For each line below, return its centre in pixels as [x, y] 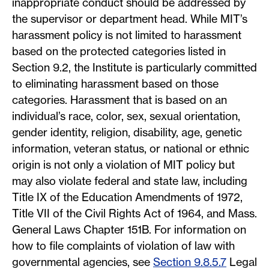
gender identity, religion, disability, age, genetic [127, 132]
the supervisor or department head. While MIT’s [130, 19]
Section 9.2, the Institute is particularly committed [134, 68]
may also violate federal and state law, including [130, 181]
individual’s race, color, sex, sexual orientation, [126, 116]
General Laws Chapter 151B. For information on [129, 230]
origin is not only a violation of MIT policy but [123, 165]
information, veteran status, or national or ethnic [131, 149]
